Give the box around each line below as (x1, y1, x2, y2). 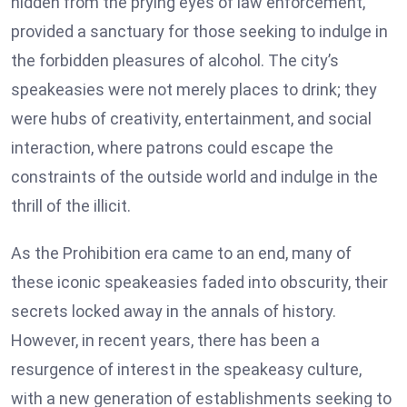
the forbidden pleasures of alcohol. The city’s (11, 51, 339, 71)
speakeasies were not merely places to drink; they (11, 80, 377, 100)
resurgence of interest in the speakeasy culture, (11, 360, 362, 380)
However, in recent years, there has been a (11, 331, 320, 351)
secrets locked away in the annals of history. (11, 302, 336, 322)
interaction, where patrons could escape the (11, 138, 333, 158)
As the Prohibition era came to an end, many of (11, 243, 352, 263)
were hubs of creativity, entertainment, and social (11, 109, 372, 129)
